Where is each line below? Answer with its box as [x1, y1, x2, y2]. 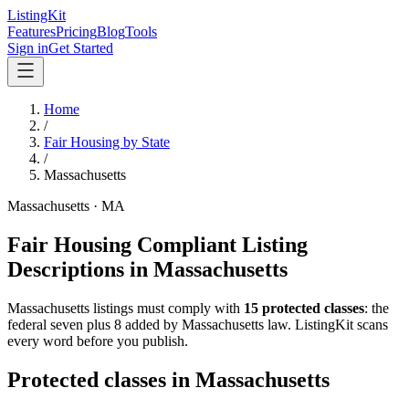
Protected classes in [7, 367, 195, 392]
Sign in [7, 40, 48, 56]
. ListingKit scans [288, 316, 388, 332]
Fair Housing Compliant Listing [7, 232, 308, 257]
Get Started [48, 40, 113, 56]
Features [7, 24, 56, 39]
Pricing [56, 24, 97, 39]
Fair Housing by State [44, 134, 170, 150]
